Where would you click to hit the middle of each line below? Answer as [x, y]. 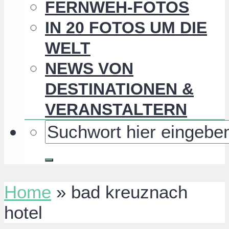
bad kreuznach [129, 192]
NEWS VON [89, 69]
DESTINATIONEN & [119, 89]
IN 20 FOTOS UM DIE [126, 28]
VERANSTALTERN [116, 110]
